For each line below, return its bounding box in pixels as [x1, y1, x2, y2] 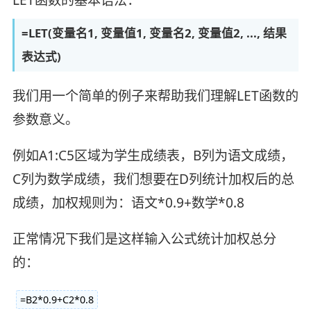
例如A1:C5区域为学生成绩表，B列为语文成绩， [12, 146, 294, 165]
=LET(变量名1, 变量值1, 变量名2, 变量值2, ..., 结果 [21, 25, 287, 42]
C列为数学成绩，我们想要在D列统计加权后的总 [12, 169, 294, 188]
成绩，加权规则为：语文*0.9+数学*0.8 [12, 193, 244, 212]
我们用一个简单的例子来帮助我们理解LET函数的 [12, 86, 299, 105]
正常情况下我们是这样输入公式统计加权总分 [12, 229, 276, 248]
